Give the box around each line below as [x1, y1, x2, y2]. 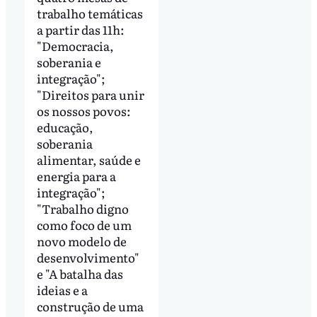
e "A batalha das [36, 264, 123, 282]
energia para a [36, 166, 116, 185]
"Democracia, [36, 36, 114, 54]
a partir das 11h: [36, 20, 125, 38]
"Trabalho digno [36, 199, 129, 217]
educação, [36, 117, 93, 136]
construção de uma [36, 296, 144, 315]
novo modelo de [36, 231, 127, 250]
